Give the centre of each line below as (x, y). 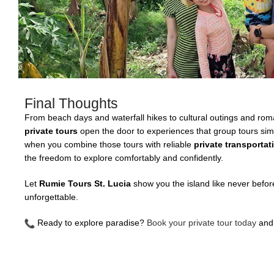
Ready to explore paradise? (91, 223)
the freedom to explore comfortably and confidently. (124, 158)
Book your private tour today (202, 223)
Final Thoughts (71, 103)
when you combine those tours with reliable (109, 144)
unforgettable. (51, 197)
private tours (51, 131)
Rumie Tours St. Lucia (85, 183)
